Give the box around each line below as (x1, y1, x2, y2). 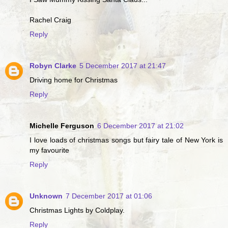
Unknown (30, 191, 63, 200)
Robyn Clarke (30, 61, 76, 70)
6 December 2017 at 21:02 (97, 121, 184, 130)
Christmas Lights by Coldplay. (30, 206, 125, 214)
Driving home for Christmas (30, 75, 118, 84)
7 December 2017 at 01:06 (66, 191, 152, 200)
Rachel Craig (30, 15, 71, 24)
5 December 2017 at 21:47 (79, 61, 166, 70)
